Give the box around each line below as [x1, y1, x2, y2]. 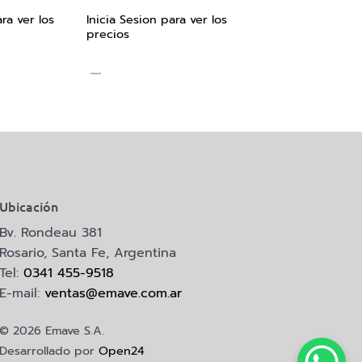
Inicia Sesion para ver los [86, 11, 227, 29]
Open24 [99, 341, 145, 360]
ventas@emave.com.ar [44, 283, 183, 303]
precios [86, 25, 129, 44]
